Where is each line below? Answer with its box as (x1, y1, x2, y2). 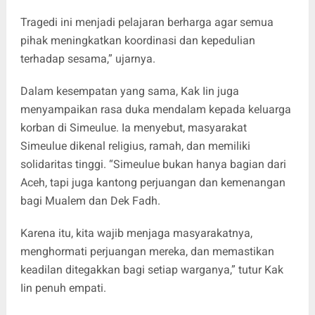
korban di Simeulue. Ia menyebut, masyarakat (20, 121, 247, 135)
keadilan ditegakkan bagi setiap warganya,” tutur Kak (20, 263, 283, 277)
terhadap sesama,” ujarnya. (20, 52, 155, 66)
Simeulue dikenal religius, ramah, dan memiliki (20, 139, 250, 153)
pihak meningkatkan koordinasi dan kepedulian (20, 34, 255, 48)
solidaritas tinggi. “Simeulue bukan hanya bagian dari (20, 157, 286, 172)
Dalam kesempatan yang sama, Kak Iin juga (20, 84, 239, 98)
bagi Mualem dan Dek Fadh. (20, 194, 163, 208)
